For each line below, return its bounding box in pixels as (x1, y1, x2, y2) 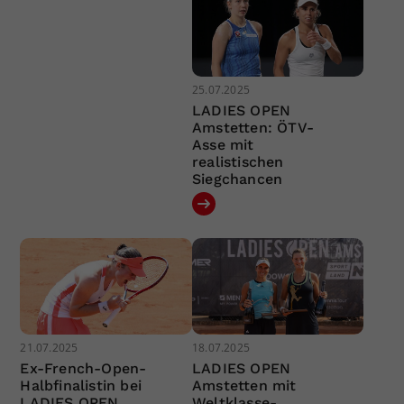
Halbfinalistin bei (20, 377, 142, 395)
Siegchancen (191, 170, 283, 188)
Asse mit (191, 135, 254, 153)
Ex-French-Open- (20, 360, 147, 378)
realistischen (191, 152, 284, 170)
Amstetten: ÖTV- (191, 118, 314, 136)
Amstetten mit (191, 377, 297, 395)
